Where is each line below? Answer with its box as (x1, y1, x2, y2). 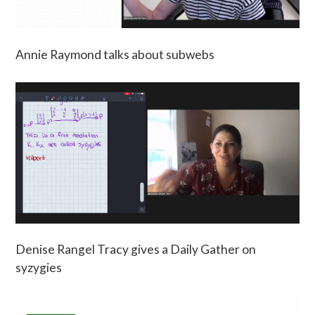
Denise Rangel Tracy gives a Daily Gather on (15, 242, 257, 257)
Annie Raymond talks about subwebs (15, 46, 215, 62)
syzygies (15, 260, 63, 276)
